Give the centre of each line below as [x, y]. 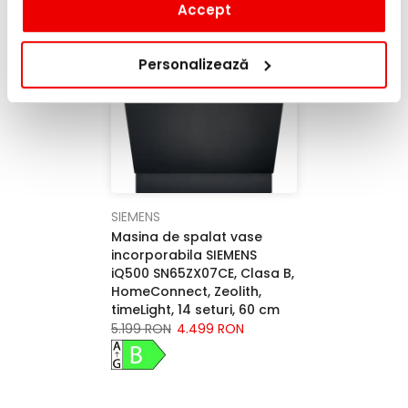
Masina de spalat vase [187, 237]
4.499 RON [210, 329]
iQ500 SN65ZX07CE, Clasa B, [203, 273]
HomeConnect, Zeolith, [186, 291]
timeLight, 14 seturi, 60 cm [195, 310]
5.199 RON [141, 329]
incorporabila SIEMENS [184, 255]
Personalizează [194, 64]
